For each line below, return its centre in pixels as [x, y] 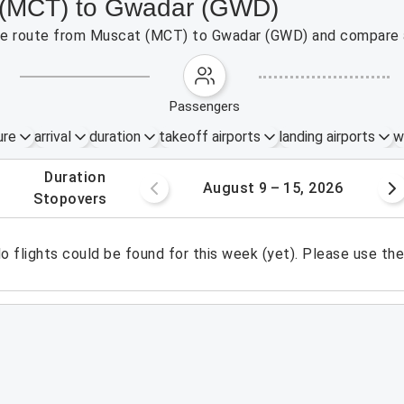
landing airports [326, 137]
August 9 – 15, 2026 [273, 188]
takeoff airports [209, 137]
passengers [209, 106]
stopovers [75, 199]
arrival [52, 137]
